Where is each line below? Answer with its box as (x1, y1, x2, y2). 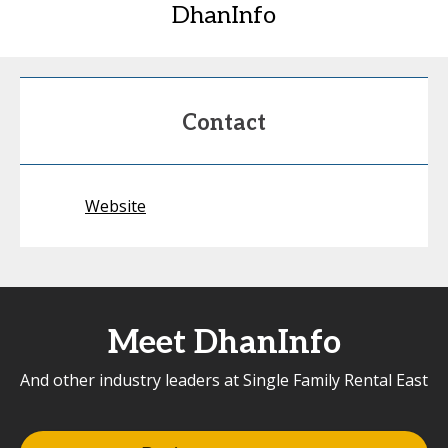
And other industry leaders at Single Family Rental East (20, 369, 428, 391)
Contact (182, 110, 266, 136)
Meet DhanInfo (107, 324, 341, 362)
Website (85, 195, 146, 217)
